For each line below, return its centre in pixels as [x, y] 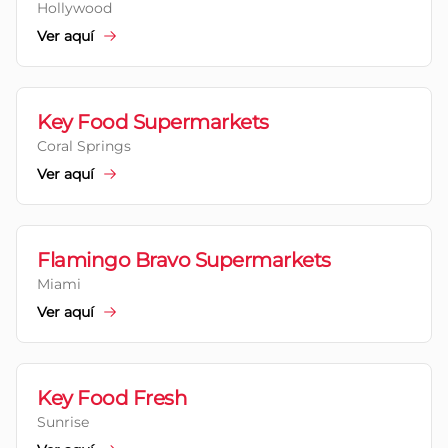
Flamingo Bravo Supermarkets [184, 260]
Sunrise [63, 422]
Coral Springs [84, 146]
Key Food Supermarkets [153, 122]
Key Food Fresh [112, 398]
